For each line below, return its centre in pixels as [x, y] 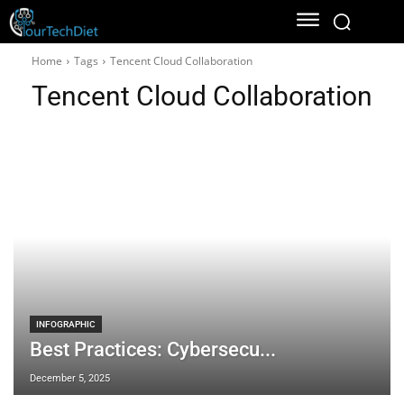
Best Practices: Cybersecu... [153, 349]
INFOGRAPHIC [66, 324]
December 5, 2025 [70, 378]
